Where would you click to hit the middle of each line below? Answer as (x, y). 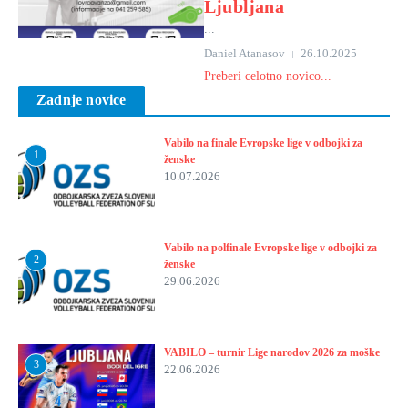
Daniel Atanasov (245, 53)
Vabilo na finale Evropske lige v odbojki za (263, 143)
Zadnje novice (82, 100)
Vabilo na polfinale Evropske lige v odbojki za (270, 248)
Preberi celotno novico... (268, 76)
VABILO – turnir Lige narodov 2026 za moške (272, 352)
